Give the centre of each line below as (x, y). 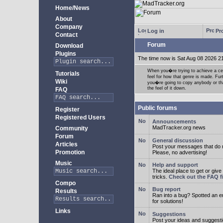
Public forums (158, 108)
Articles (66, 144)
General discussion (178, 140)
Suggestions (169, 214)
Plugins (65, 54)
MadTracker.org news (179, 127)
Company (68, 27)
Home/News (72, 8)
